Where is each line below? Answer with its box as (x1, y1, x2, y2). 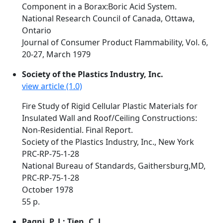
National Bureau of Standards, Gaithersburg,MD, (22, 160, 206, 171)
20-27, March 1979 (22, 49, 91, 60)
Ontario (22, 25, 51, 36)
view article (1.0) (22, 81, 82, 92)
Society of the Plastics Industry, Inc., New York (22, 136, 194, 147)
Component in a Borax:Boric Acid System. (22, 1, 177, 12)
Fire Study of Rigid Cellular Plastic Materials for (22, 101, 198, 111)
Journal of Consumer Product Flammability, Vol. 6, (22, 37, 208, 48)
